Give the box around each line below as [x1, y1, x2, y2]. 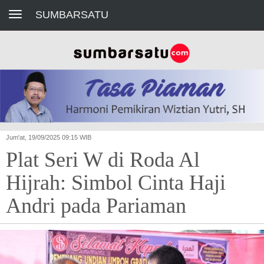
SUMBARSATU [35, 9, 108, 21]
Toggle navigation [8, 5, 47, 14]
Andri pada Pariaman [6, 194, 186, 218]
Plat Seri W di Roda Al [6, 148, 200, 172]
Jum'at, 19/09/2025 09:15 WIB [6, 134, 91, 141]
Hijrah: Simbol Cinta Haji [6, 171, 226, 195]
